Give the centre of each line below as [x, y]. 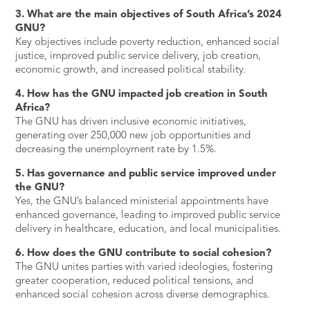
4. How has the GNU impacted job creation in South [142, 94]
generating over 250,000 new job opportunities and [133, 136]
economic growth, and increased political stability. [131, 70]
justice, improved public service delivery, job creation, [138, 56]
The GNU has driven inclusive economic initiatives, [131, 122]
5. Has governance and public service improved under [146, 174]
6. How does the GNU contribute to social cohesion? [144, 253]
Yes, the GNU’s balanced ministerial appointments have [142, 201]
